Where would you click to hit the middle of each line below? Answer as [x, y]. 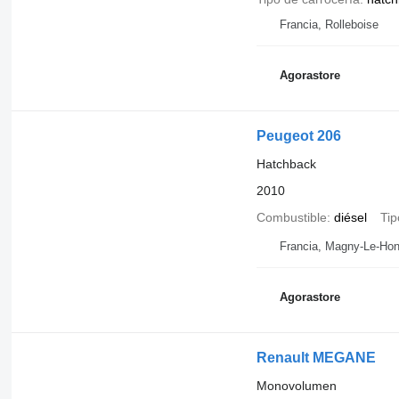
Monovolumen [296, 385]
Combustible [291, 217]
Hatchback [286, 163]
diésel [350, 217]
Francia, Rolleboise [329, 24]
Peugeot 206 [298, 135]
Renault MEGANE [316, 357]
